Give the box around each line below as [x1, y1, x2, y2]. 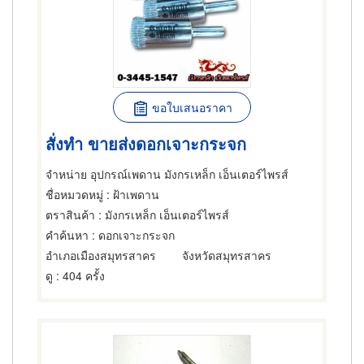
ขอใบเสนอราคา [151, 99, 232, 115]
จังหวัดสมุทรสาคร [182, 247, 271, 263]
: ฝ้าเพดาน [103, 186, 159, 202]
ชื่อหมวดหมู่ [45, 186, 103, 202]
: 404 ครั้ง [53, 267, 105, 284]
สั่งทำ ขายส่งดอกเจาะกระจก [45, 131, 246, 155]
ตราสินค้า [45, 206, 95, 223]
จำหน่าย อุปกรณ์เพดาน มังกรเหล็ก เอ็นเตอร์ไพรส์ [45, 166, 288, 182]
